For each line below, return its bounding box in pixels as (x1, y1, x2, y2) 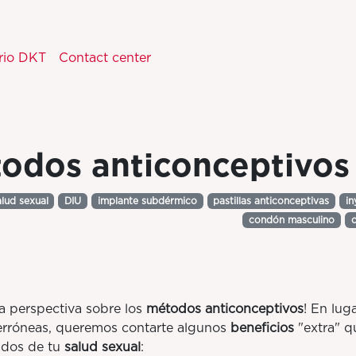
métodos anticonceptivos (145, 302, 304, 315)
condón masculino (249, 215, 335, 225)
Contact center (59, 51, 151, 64)
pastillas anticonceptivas (213, 196, 330, 206)
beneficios (230, 321, 294, 335)
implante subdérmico (97, 196, 197, 206)
